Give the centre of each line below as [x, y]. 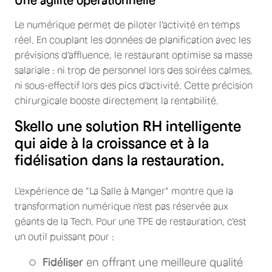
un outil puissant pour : [64, 236]
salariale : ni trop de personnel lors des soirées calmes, [134, 70]
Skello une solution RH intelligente [128, 126]
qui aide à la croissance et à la [112, 143]
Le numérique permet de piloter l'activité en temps [127, 24]
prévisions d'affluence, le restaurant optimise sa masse [134, 54]
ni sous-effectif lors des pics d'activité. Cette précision [134, 85]
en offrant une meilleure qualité [163, 262]
